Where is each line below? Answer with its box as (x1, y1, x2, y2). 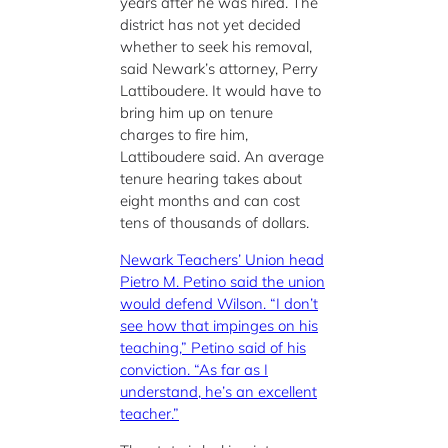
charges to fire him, (120, 124, 248, 144)
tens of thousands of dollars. (120, 212, 309, 232)
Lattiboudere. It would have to (120, 80, 321, 100)
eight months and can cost (120, 190, 300, 210)
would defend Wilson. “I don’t (120, 293, 318, 313)
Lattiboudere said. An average (120, 146, 324, 166)
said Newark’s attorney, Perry (120, 58, 318, 78)
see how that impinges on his (120, 315, 318, 335)
